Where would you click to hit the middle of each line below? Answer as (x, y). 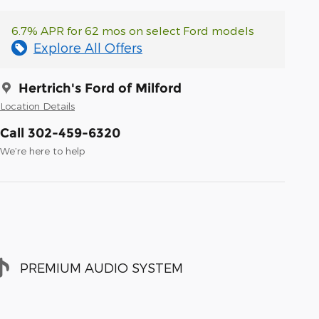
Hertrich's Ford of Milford (100, 89)
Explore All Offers (88, 48)
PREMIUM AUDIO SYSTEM (101, 267)
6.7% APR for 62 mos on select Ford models (133, 31)
